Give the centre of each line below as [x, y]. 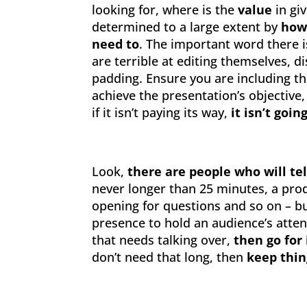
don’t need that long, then [170, 257]
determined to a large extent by [187, 27]
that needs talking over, [163, 240]
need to [116, 44]
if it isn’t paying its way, [162, 112]
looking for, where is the [165, 10]
